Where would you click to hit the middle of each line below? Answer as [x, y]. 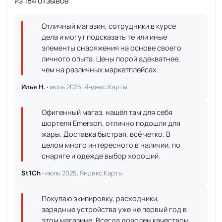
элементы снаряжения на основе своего [111, 48]
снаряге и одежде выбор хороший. [101, 156]
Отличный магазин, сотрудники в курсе [109, 26]
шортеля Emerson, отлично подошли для [111, 123]
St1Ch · [33, 173]
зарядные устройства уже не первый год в [114, 209]
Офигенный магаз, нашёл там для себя [107, 112]
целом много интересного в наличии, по [111, 145]
